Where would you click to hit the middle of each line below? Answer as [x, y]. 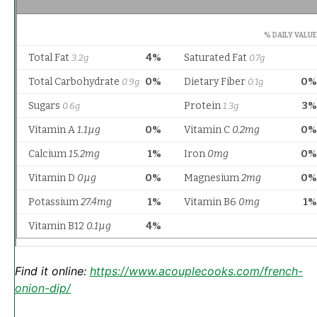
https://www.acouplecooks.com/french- [196, 271]
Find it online [49, 271]
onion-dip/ [43, 288]
